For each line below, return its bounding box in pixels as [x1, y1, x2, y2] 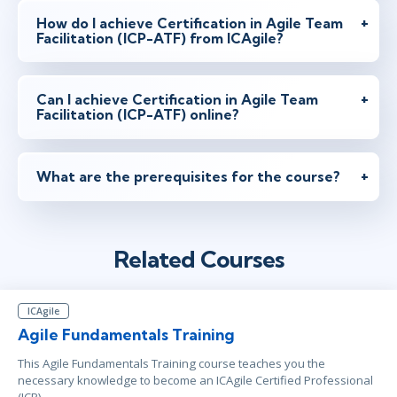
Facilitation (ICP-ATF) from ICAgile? [36, 28, 284, 47]
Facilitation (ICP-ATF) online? [36, 105, 239, 124]
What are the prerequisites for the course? [36, 167, 340, 185]
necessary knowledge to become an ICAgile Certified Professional [18, 371, 373, 388]
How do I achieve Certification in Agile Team [36, 13, 343, 32]
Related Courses [113, 244, 284, 274]
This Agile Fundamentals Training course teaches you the [18, 354, 325, 371]
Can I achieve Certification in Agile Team [36, 90, 318, 109]
